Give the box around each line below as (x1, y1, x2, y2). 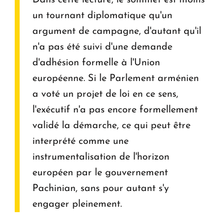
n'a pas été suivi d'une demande (32, 42, 172, 53)
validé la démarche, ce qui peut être (32, 121, 191, 131)
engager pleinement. (32, 199, 122, 210)
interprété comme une (32, 137, 129, 147)
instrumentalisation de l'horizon (32, 152, 169, 163)
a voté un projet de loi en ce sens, (32, 89, 178, 100)
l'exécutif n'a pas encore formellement (32, 105, 198, 115)
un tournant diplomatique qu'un (32, 11, 172, 21)
